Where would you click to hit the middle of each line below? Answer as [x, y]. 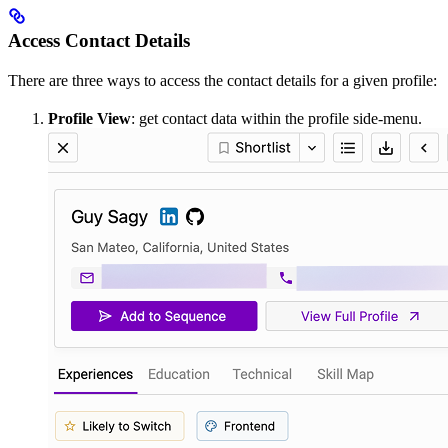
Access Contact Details [99, 41]
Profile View [89, 119]
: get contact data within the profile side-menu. [276, 119]
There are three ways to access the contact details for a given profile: [222, 81]
